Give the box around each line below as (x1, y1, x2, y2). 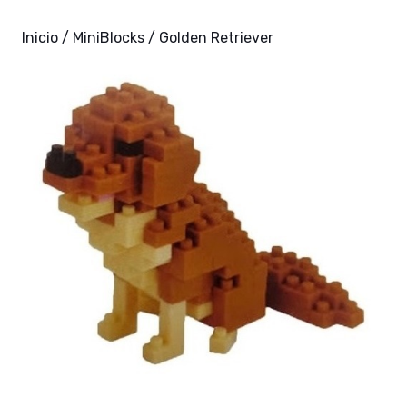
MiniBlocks (73, 29, 144, 46)
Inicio (22, 29, 58, 46)
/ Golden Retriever (144, 29, 273, 46)
